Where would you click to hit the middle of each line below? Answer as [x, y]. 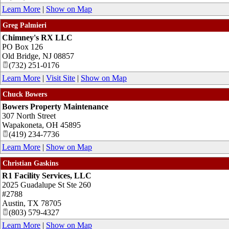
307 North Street [29, 116]
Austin [13, 203]
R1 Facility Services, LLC [47, 175]
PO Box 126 [22, 47]
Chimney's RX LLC [37, 37]
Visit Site [61, 78]
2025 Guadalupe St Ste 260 [47, 185]
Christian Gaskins [30, 163]
